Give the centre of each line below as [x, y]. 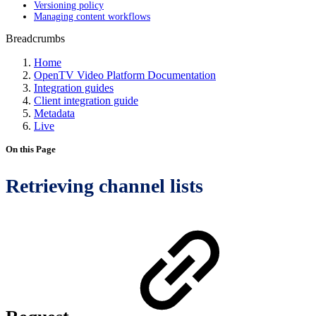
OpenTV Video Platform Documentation [125, 75]
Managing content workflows [92, 17]
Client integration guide [86, 101]
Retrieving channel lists [104, 186]
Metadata [54, 113]
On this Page [31, 149]
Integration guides [74, 88]
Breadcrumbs [35, 38]
